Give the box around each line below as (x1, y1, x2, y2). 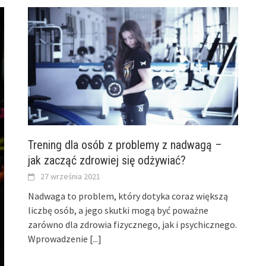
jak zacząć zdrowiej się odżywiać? (28, 153, 186, 167)
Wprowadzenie (28, 232, 90, 245)
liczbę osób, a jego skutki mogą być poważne (28, 204, 209, 216)
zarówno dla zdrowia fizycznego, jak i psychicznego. (28, 218, 237, 230)
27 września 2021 (40, 170, 101, 182)
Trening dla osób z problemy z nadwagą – (28, 137, 223, 152)
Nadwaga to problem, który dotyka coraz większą (28, 189, 229, 202)
